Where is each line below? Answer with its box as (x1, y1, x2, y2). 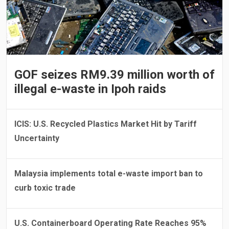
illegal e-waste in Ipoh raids (14, 81, 166, 96)
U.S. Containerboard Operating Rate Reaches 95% (14, 218, 207, 228)
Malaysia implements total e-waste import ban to (14, 168, 203, 178)
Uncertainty (14, 133, 59, 143)
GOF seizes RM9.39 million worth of (14, 67, 215, 82)
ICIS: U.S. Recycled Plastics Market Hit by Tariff (14, 119, 197, 129)
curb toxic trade (14, 182, 76, 193)
